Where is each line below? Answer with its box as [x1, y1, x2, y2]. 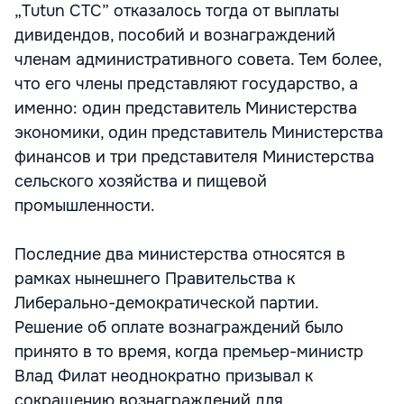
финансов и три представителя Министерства [14, 147, 374, 167]
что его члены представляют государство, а [14, 74, 358, 94]
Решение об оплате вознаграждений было [14, 317, 344, 337]
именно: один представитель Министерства [14, 98, 357, 118]
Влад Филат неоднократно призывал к [14, 366, 313, 386]
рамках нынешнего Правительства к [14, 269, 295, 289]
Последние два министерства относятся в [14, 244, 345, 264]
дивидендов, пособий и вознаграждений [14, 25, 335, 45]
